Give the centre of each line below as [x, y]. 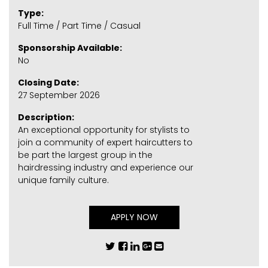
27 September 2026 [59, 95]
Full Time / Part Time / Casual [79, 26]
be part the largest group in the [85, 155]
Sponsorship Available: [70, 48]
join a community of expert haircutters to [105, 143]
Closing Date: [48, 83]
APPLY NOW [134, 217]
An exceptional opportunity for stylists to [104, 130]
